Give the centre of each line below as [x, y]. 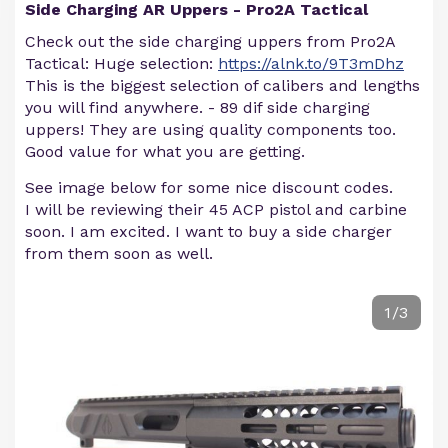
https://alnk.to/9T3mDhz [311, 63]
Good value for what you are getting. [165, 151]
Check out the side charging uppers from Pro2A [210, 41]
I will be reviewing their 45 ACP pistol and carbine [216, 209]
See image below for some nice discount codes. [209, 187]
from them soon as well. [119, 253]
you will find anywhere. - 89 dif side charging [197, 107]
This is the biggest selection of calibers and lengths [222, 85]
